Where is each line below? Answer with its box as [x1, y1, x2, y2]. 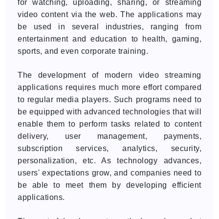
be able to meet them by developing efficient [18, 181, 201, 189]
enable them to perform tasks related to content [18, 120, 201, 128]
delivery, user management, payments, [18, 132, 201, 140]
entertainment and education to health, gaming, [18, 35, 201, 43]
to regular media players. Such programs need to [18, 95, 201, 104]
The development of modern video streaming [18, 71, 201, 79]
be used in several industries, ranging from [18, 22, 201, 31]
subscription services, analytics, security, [18, 144, 201, 153]
